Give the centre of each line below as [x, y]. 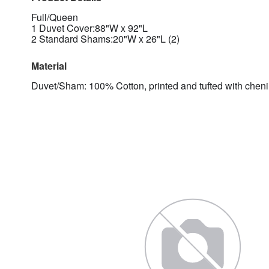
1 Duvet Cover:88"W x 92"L [89, 28]
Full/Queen [55, 17]
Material [49, 66]
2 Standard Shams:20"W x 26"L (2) [105, 39]
